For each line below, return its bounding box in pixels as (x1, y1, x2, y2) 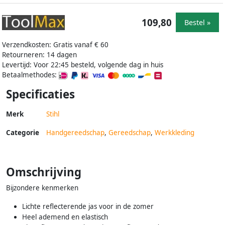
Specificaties (6, 86, 75, 102)
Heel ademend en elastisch (22, 212, 108, 221)
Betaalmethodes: (2, 70, 59, 79)
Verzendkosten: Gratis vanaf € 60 (2, 40, 108, 49)
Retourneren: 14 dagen (2, 50, 77, 59)
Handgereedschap (46, 128, 104, 137)
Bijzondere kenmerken (6, 183, 78, 192)
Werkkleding (155, 128, 194, 137)
